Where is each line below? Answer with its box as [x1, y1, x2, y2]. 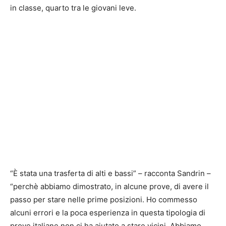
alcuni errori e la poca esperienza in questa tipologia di [10, 207, 205, 217]
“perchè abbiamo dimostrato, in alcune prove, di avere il [10, 181, 209, 191]
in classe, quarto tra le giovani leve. [10, 3, 136, 13]
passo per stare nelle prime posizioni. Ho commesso [10, 194, 197, 204]
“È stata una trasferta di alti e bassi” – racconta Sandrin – [10, 168, 211, 178]
